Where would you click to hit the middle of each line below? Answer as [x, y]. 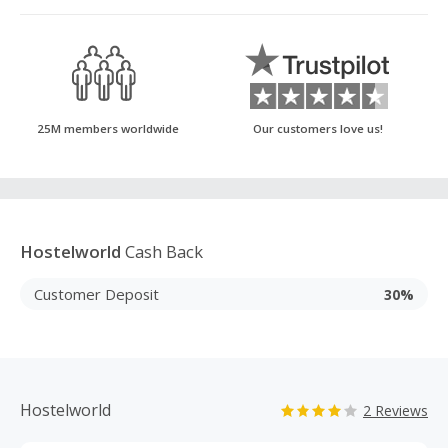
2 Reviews [395, 410]
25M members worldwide [108, 128]
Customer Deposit [96, 293]
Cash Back [162, 251]
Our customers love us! [318, 128]
